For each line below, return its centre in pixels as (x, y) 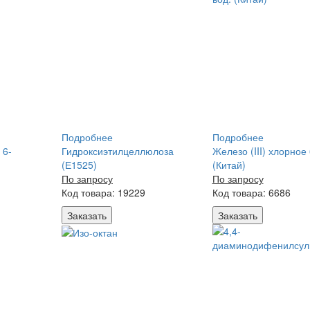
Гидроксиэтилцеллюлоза (118, 151)
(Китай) (229, 165)
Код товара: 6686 (251, 192)
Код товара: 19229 (103, 192)
